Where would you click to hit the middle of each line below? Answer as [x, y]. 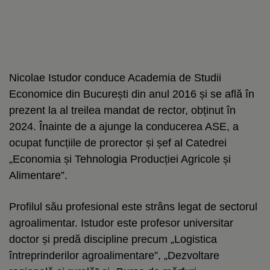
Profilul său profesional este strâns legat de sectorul [133, 206]
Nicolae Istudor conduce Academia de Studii [115, 77]
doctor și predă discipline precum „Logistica [113, 239]
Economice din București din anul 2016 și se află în [132, 94]
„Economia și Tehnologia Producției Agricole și [120, 159]
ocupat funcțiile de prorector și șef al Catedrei [118, 143]
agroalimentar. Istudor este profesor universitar [121, 223]
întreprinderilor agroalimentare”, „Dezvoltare [114, 255]
